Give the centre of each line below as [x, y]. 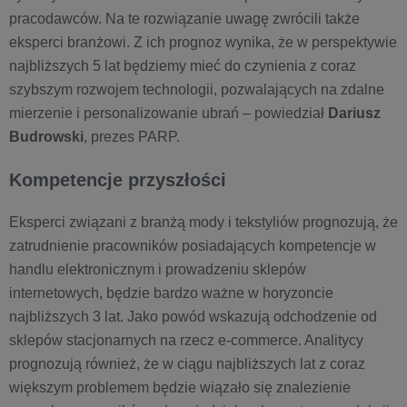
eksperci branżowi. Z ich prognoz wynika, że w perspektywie [203, 42]
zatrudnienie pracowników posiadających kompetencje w [193, 245]
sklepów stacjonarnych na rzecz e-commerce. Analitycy [186, 340]
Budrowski [46, 136]
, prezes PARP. [132, 136]
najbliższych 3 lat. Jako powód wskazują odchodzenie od [193, 316]
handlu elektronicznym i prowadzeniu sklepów [158, 269]
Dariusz [354, 113]
